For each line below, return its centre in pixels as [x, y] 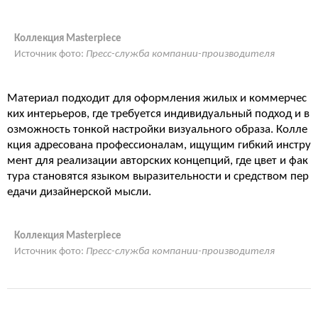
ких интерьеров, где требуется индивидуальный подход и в [158, 114]
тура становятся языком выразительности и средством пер [158, 176]
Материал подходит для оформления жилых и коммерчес [157, 98]
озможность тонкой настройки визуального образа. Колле [157, 130]
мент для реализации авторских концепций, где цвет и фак [158, 161]
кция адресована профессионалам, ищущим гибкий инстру [159, 145]
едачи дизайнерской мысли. [79, 192]
